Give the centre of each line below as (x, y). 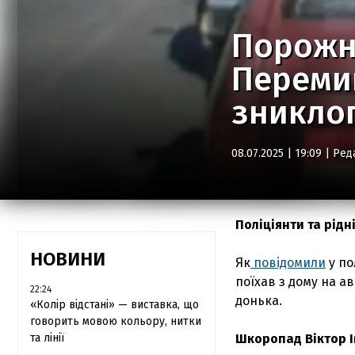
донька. (259, 301)
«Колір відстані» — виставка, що (115, 305)
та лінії (47, 338)
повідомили (288, 263)
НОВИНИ (68, 259)
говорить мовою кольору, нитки (116, 321)
